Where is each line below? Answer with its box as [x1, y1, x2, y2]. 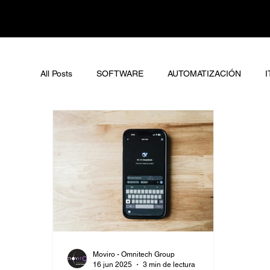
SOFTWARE [96, 68, 144, 78]
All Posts [40, 68, 73, 78]
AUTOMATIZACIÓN [168, 68, 242, 78]
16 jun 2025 [93, 260, 133, 269]
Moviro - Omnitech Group [93, 250, 175, 259]
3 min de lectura [143, 260, 196, 269]
